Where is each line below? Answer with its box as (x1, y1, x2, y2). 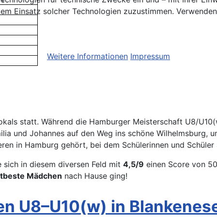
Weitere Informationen (47, 51, 128, 62)
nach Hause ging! (62, 171, 127, 181)
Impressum (130, 51, 170, 62)
